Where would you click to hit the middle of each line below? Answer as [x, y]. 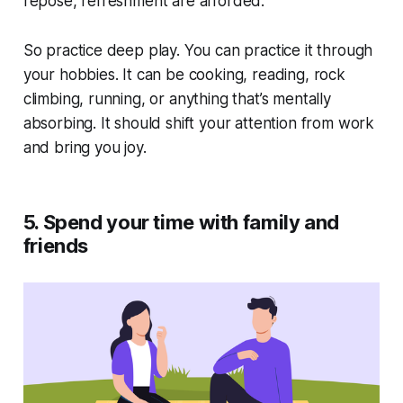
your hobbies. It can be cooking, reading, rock [184, 75]
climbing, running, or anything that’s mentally [177, 99]
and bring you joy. [85, 148]
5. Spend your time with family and [181, 223]
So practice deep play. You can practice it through [198, 51]
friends [56, 246]
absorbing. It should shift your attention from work [199, 124]
